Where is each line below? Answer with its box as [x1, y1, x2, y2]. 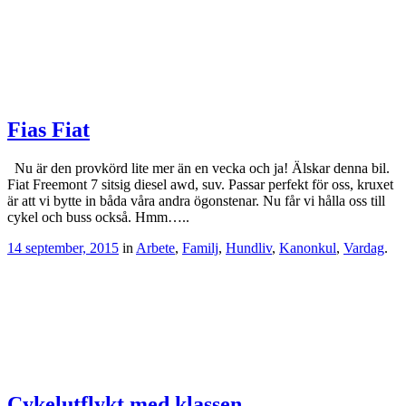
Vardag [343, 239, 384, 256]
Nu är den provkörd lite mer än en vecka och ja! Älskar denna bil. [7, 159, 390, 176]
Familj [182, 239, 218, 256]
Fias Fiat [7, 118, 90, 142]
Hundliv [226, 239, 272, 256]
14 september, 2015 [7, 239, 119, 256]
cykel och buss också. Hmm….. [7, 208, 189, 225]
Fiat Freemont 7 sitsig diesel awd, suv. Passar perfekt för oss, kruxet [7, 176, 393, 192]
